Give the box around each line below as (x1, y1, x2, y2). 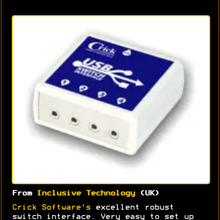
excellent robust (90, 204, 174, 211)
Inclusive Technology (36, 190, 135, 197)
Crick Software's (12, 204, 91, 211)
